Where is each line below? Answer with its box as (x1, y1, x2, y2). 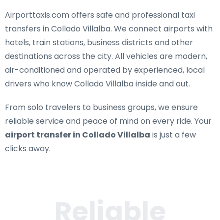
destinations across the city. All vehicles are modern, (5, 51, 207, 62)
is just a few (150, 129, 196, 140)
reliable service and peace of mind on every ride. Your (5, 115, 212, 127)
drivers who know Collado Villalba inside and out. (5, 78, 190, 89)
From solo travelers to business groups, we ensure (5, 102, 198, 113)
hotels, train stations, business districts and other (5, 37, 193, 48)
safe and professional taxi (96, 9, 195, 21)
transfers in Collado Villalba (5, 23, 110, 34)
